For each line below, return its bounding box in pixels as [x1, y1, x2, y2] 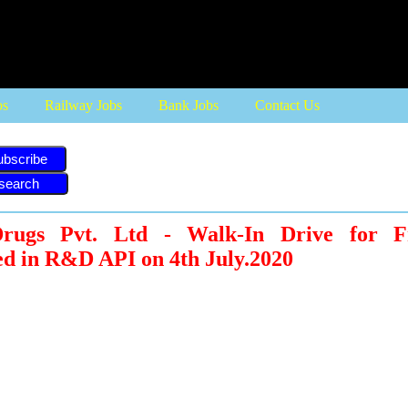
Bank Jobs [158, 97, 219, 113]
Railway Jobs [45, 97, 122, 113]
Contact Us [255, 97, 320, 113]
